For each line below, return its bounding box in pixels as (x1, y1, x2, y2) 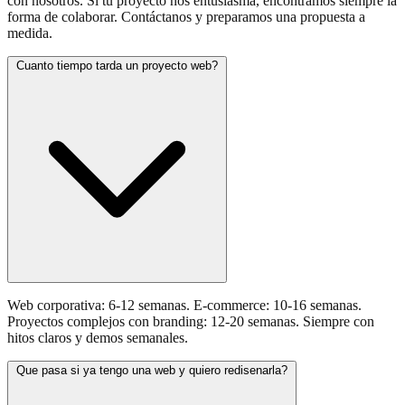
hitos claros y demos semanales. (7, 329, 188, 345)
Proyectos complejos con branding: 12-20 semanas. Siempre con (7, 313, 374, 329)
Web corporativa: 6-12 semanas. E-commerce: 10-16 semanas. (7, 297, 362, 313)
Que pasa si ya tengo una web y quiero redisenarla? (16, 363, 287, 377)
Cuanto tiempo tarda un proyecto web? (16, 58, 218, 72)
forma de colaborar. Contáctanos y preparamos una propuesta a (7, 8, 365, 24)
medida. (7, 24, 52, 41)
